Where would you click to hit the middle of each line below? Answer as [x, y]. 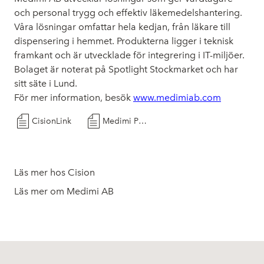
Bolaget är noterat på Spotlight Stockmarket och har [126, 69]
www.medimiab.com [177, 98]
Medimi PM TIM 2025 [143, 121]
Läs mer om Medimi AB [64, 191]
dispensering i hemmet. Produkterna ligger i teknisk [124, 41]
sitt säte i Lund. [46, 83]
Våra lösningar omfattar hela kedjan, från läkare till [122, 27]
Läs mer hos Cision [55, 172]
